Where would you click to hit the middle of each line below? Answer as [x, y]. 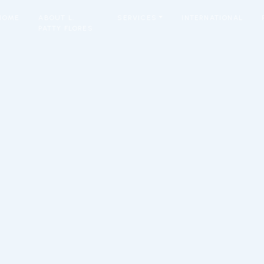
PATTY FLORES [66, 28]
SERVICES [137, 18]
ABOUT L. [57, 18]
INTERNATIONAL [212, 18]
